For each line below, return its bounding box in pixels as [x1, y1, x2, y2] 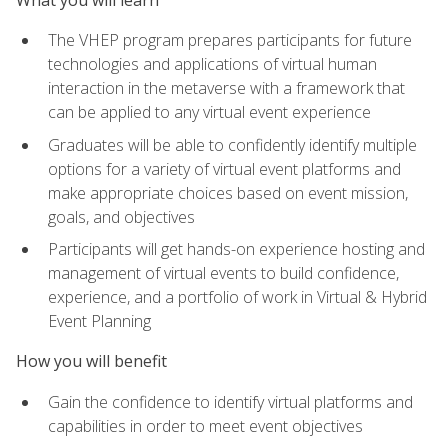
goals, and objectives [48, 205, 195, 228]
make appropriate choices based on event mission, [48, 181, 408, 204]
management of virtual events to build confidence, [48, 262, 399, 285]
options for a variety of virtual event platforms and [48, 157, 401, 180]
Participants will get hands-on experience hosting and [48, 238, 425, 261]
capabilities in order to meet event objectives [48, 414, 363, 437]
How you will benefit [16, 350, 167, 373]
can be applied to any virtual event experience [48, 100, 371, 123]
